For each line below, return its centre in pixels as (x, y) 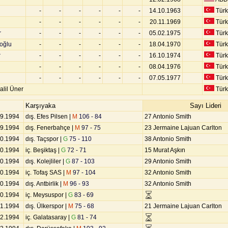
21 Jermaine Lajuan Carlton (183, 206)
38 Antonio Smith (168, 139)
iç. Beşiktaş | (43, 150)
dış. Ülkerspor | (47, 206)
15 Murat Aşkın (165, 150)
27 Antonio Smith (168, 117)
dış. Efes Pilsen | (49, 117)
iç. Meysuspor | (47, 195)
